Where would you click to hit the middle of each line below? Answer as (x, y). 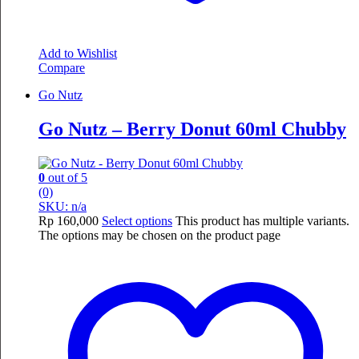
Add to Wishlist (78, 54)
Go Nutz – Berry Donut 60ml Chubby (192, 129)
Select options (137, 221)
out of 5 (66, 178)
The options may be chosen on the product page (159, 236)
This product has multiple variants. (262, 221)
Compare (62, 68)
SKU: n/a (63, 207)
